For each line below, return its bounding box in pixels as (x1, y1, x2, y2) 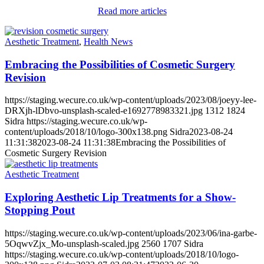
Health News (84, 36, 133, 47)
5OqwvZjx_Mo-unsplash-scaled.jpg (5, 238, 139, 249)
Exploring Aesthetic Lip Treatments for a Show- (5, 191, 236, 204)
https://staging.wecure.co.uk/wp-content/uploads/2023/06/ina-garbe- (5, 227, 257, 238)
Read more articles (97, 5, 167, 16)
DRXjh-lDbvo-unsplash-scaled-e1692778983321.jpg (5, 105, 203, 116)
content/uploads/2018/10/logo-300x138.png (5, 127, 167, 137)
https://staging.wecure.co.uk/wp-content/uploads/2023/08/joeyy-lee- (5, 95, 256, 105)
